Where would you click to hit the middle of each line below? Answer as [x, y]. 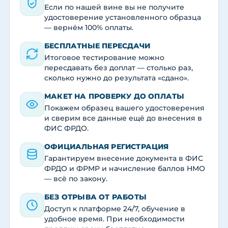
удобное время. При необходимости [115, 219]
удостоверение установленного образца [123, 18]
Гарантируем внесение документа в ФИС [124, 159]
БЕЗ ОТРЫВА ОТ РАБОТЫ [95, 197]
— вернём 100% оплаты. [89, 28]
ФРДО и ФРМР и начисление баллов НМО [125, 169]
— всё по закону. [76, 179]
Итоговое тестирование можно [104, 58]
